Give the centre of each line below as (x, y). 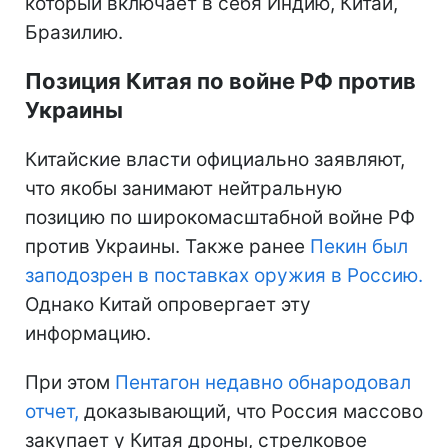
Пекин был (359, 246)
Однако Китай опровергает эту (168, 304)
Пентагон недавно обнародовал (263, 382)
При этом (70, 382)
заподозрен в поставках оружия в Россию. (224, 275)
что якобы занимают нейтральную (183, 188)
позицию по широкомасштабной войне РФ (220, 217)
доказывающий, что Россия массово (251, 411)
